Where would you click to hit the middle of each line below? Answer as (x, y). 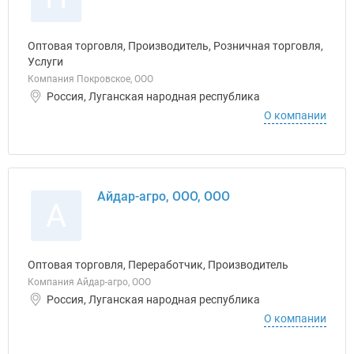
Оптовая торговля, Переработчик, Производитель (158, 265)
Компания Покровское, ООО (90, 79)
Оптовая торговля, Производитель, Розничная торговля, (175, 46)
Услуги (45, 62)
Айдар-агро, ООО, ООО (164, 196)
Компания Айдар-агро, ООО (89, 282)
